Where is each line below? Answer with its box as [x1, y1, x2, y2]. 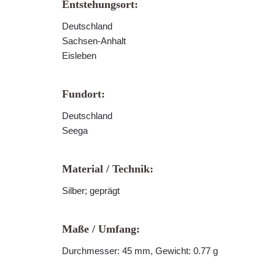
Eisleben [62, 50, 96, 61]
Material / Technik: [62, 163, 153, 175]
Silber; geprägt [62, 185, 120, 196]
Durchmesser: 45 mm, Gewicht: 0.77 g [62, 246, 218, 256]
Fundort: [62, 88, 105, 100]
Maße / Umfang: [62, 223, 140, 235]
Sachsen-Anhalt [62, 36, 126, 46]
